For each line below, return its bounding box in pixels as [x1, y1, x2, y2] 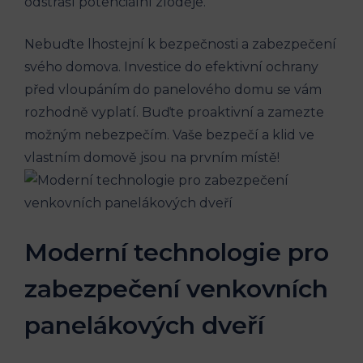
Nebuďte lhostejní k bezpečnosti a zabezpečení [24, 36, 336, 53]
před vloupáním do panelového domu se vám [24, 82, 322, 98]
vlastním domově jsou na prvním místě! [24, 150, 280, 166]
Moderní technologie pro [24, 237, 329, 268]
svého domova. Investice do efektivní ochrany [24, 59, 318, 75]
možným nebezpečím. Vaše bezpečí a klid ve [24, 127, 314, 143]
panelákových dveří [24, 310, 264, 341]
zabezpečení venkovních [24, 274, 328, 305]
